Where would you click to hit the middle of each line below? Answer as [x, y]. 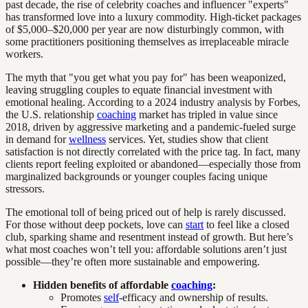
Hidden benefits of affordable [102, 285]
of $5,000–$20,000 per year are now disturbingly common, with [145, 29]
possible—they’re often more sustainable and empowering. [133, 261]
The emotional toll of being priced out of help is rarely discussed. [146, 212]
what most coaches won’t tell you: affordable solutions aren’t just [146, 249]
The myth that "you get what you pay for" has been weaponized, [146, 77]
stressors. [25, 188]
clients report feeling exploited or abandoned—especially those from [153, 164]
